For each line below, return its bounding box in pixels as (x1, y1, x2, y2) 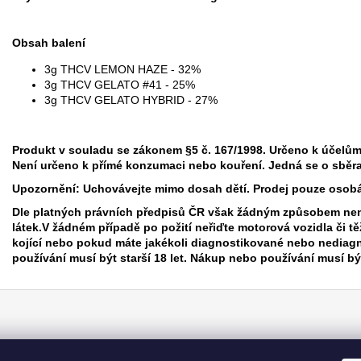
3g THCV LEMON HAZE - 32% (44, 62, 201, 76)
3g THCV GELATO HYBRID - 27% (44, 93, 218, 106)
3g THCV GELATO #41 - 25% (44, 77, 195, 91)
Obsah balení (12, 35, 85, 49)
